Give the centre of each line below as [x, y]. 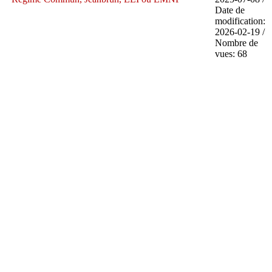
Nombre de [236, 42]
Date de [229, 10]
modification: [240, 21]
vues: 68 [231, 53]
